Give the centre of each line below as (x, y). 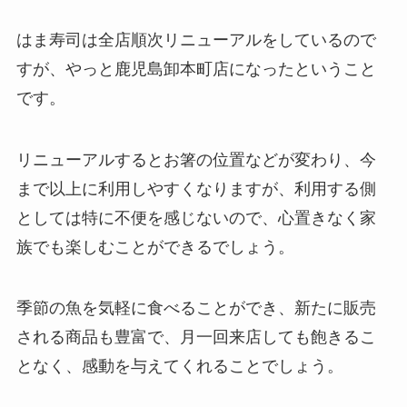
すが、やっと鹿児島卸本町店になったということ (196, 69)
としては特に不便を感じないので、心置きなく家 (196, 218)
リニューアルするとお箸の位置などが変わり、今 (196, 159)
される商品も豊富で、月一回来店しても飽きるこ (196, 338)
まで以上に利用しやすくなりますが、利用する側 (196, 189)
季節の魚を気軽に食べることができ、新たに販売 (196, 308)
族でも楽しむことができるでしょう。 (155, 247)
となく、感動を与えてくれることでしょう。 (179, 367)
